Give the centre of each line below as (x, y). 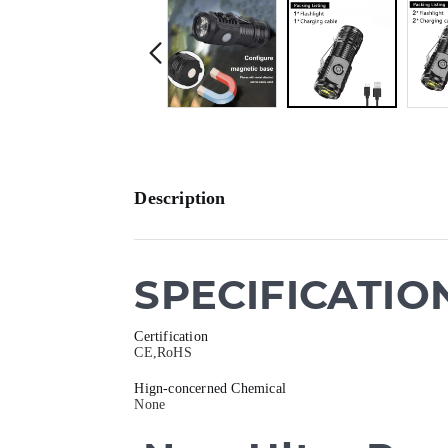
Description (180, 197)
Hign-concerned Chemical (210, 388)
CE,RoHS (163, 352)
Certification (171, 336)
